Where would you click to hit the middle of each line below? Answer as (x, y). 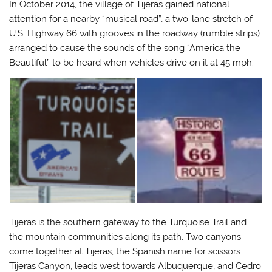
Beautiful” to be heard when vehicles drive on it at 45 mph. (132, 62)
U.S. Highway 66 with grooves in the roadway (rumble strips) (135, 33)
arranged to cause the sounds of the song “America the (125, 48)
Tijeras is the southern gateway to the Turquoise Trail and (128, 223)
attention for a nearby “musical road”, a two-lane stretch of (131, 19)
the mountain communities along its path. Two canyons (125, 237)
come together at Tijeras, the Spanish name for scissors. (126, 252)
